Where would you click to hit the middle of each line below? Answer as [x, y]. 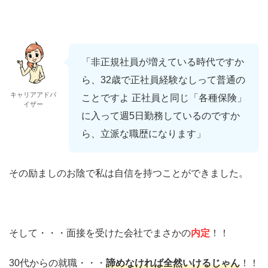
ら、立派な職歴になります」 [144, 133]
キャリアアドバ [33, 94]
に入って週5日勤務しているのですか [161, 115]
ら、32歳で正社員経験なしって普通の [163, 80]
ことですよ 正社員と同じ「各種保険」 [164, 98]
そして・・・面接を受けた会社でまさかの [100, 233]
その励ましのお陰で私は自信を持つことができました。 [129, 173]
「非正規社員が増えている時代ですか [163, 62]
